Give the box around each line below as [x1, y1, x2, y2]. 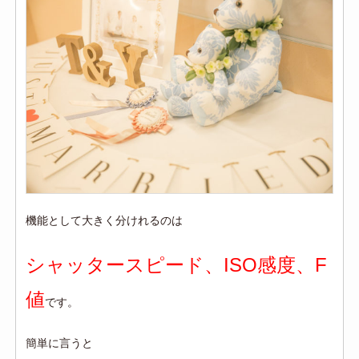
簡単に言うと [26, 337, 94, 350]
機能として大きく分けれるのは [26, 214, 184, 228]
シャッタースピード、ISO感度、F [26, 254, 328, 276]
